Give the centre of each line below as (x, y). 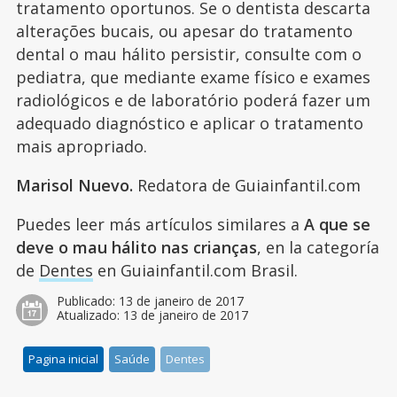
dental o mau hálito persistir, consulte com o (188, 54)
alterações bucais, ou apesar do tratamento (184, 31)
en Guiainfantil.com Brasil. (195, 271)
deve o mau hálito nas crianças (136, 248)
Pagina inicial (64, 359)
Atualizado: (90, 315)
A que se (337, 225)
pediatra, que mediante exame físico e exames (193, 78)
